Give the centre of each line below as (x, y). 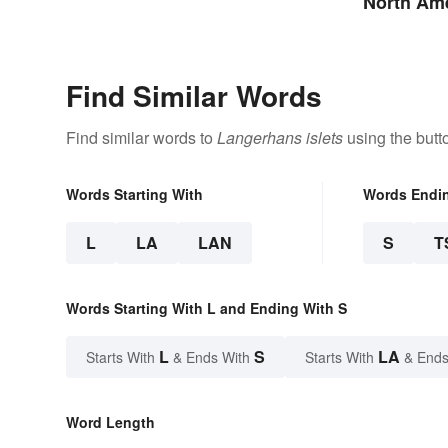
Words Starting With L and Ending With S (206, 307)
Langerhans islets (280, 137)
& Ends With (211, 356)
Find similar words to (141, 137)
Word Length (110, 421)
